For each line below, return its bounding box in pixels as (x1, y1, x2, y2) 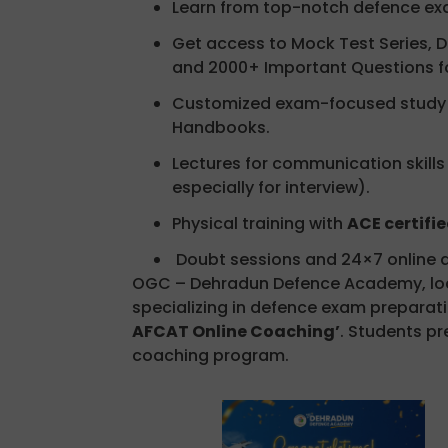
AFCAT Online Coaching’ (132, 319, 340, 343)
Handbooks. (172, 115, 270, 139)
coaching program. (132, 343, 289, 367)
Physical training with (172, 211, 347, 235)
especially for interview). (172, 175, 370, 199)
